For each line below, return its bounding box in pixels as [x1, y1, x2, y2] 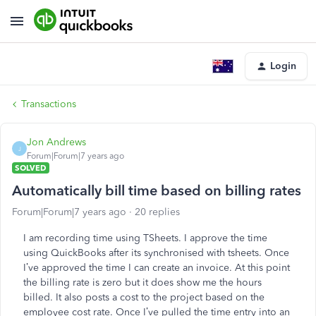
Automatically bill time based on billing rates [12, 182, 301, 199]
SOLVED [15, 163, 47, 173]
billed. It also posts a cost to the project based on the [23, 291, 265, 303]
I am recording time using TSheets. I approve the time [23, 232, 267, 244]
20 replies [135, 206, 180, 218]
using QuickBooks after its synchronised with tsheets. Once [23, 247, 289, 259]
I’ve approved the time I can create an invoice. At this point [23, 262, 290, 274]
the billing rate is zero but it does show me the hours [23, 276, 262, 288]
